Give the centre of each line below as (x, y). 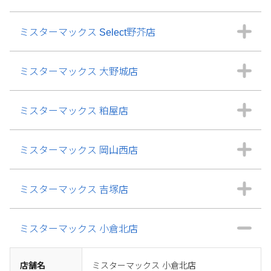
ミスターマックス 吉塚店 (74, 190)
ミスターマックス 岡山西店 (79, 150)
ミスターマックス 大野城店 (79, 72)
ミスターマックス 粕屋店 (74, 111)
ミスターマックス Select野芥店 (87, 32)
